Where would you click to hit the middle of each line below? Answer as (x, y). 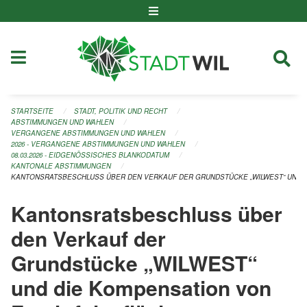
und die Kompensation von (141, 287)
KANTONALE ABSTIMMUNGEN (61, 166)
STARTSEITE (32, 111)
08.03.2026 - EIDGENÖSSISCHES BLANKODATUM (90, 155)
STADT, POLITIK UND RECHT (121, 111)
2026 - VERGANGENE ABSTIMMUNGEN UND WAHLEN (98, 144)
